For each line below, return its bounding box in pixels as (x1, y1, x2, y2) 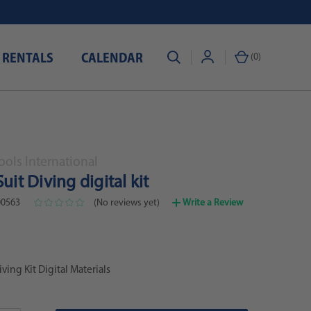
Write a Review (182, 197, 243, 208)
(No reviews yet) (93, 197, 160, 208)
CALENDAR (81, 52, 143, 66)
